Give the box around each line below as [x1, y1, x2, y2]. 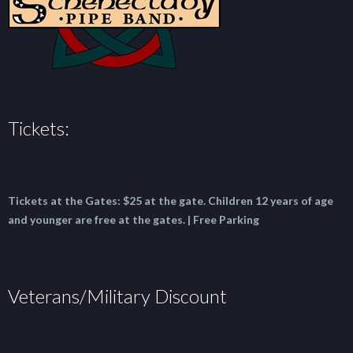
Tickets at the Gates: [8, 194, 123, 207]
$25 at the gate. [123, 194, 208, 207]
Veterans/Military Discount [8, 284, 227, 307]
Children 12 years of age [208, 194, 333, 207]
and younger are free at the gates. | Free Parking [8, 213, 259, 226]
